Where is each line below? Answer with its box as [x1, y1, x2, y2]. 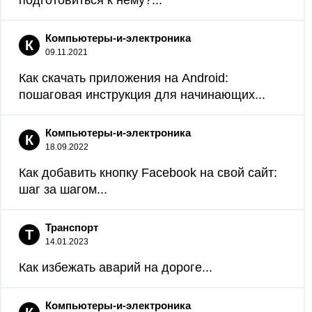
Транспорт [45, 221, 98, 233]
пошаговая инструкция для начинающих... [19, 88, 265, 102]
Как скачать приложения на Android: [19, 71, 228, 85]
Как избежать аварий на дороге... [19, 260, 212, 274]
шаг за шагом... [19, 182, 107, 196]
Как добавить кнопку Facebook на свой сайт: [19, 166, 277, 180]
